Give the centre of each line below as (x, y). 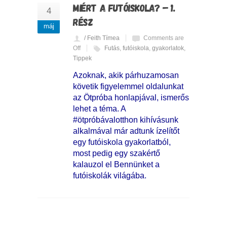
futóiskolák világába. (110, 176)
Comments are (164, 38)
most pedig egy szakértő (117, 154)
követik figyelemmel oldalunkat (128, 87)
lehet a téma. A (99, 109)
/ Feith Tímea (102, 38)
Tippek (82, 59)
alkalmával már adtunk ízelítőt (126, 131)
